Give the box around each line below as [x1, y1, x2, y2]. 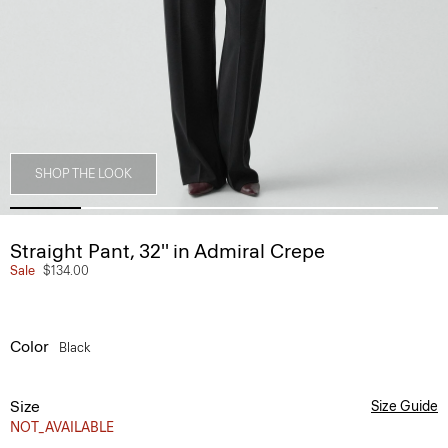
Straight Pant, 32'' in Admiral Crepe [10, 239, 325, 263]
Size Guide [371, 398, 438, 415]
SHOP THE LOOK [35, 166, 132, 181]
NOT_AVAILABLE [10, 419, 114, 436]
